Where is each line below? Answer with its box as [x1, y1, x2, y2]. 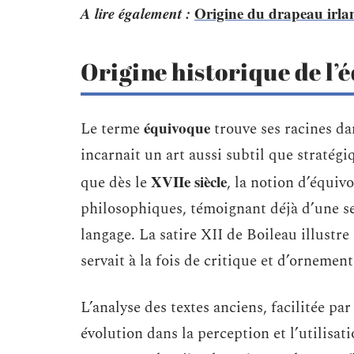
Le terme [81, 118, 144, 141]
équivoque [144, 117, 210, 138]
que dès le [81, 171, 151, 194]
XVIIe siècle [151, 171, 227, 192]
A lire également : [81, 2, 190, 24]
